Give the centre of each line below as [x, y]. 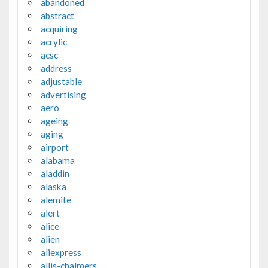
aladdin [55, 173]
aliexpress [61, 252]
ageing [54, 121]
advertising [63, 94]
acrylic [54, 42]
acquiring [59, 28]
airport [54, 147]
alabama [57, 160]
